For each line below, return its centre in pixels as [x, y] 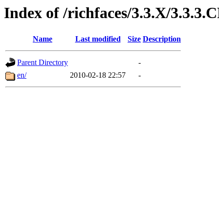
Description [162, 39]
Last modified [98, 39]
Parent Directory [43, 63]
